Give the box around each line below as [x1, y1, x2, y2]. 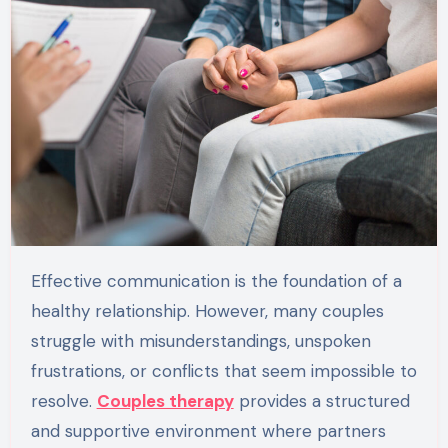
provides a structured [233, 389, 410, 412]
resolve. [30, 389, 97, 412]
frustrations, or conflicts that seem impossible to [30, 359, 417, 382]
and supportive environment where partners [30, 419, 386, 442]
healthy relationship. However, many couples [30, 299, 384, 322]
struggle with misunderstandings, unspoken [30, 329, 371, 352]
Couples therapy [96, 389, 234, 412]
